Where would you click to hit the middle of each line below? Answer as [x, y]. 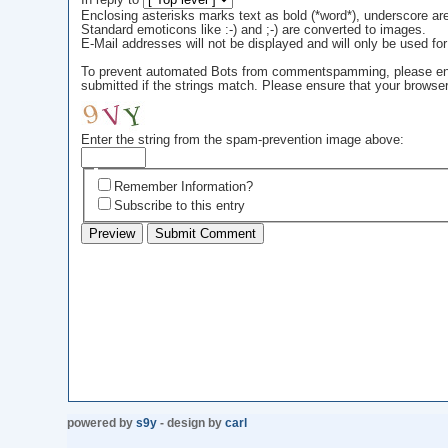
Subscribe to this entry [179, 205]
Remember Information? [183, 186]
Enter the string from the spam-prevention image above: [242, 140]
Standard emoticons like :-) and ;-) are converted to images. [253, 30]
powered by [102, 423]
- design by [191, 423]
